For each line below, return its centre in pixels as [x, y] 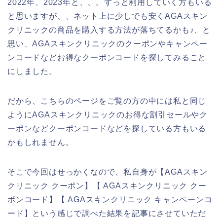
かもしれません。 [41, 143]
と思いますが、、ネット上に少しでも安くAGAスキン [108, 16]
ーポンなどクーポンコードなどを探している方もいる [107, 129]
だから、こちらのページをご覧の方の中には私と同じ [107, 101]
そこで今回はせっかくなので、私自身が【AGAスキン [108, 172]
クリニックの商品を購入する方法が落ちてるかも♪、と [109, 30]
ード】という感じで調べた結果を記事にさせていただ [107, 214]
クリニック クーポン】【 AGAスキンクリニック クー [107, 186]
